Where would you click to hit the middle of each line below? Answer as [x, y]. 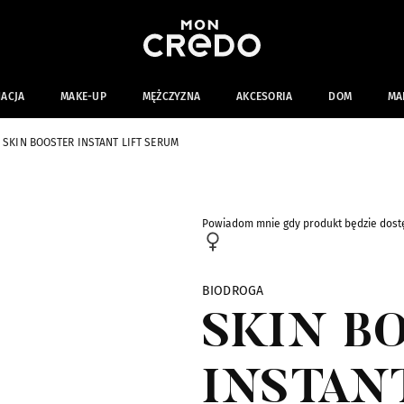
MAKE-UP [83, 96]
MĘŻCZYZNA [171, 96]
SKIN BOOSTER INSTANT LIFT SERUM [91, 142]
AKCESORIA [265, 96]
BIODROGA [233, 291]
